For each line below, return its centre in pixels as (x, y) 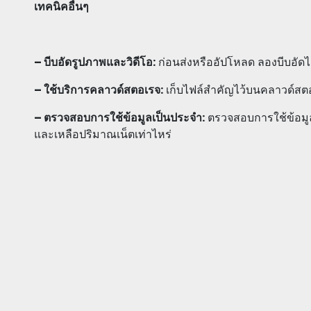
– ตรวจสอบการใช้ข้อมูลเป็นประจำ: (119, 118)
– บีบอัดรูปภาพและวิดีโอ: (95, 62)
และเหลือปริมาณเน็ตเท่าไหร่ (103, 135)
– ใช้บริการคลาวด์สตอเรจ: (99, 90)
